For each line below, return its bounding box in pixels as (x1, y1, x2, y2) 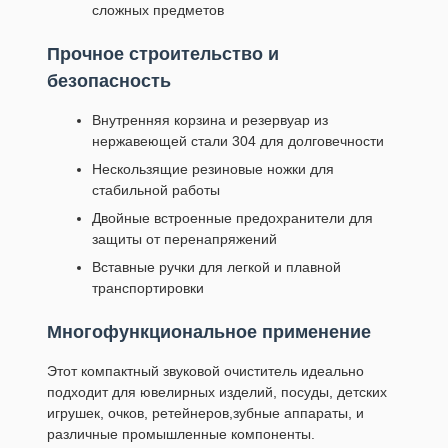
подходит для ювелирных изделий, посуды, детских (47, 384, 387, 400)
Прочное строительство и (47, 44, 279, 64)
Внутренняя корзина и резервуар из (92, 112, 328, 128)
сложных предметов (92, 2, 224, 18)
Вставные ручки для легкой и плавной (92, 259, 341, 275)
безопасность (47, 71, 171, 91)
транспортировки (92, 280, 204, 296)
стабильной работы (92, 182, 220, 198)
